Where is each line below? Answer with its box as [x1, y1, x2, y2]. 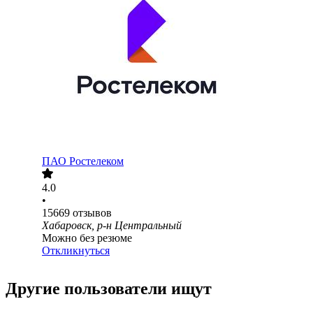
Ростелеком [69, 155, 124, 168]
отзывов [73, 207, 112, 219]
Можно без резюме [42, 232, 132, 245]
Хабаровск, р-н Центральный [42, 219, 182, 232]
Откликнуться [42, 245, 110, 257]
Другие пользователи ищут [6, 279, 212, 298]
